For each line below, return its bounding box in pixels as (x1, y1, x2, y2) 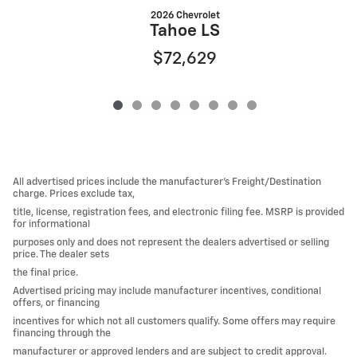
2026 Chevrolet (150, 10, 220, 22)
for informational (13, 219, 90, 230)
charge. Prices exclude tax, (13, 189, 135, 200)
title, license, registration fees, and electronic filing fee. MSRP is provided (13, 207, 344, 218)
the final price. (13, 268, 78, 279)
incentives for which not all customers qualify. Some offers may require (13, 316, 335, 328)
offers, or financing (13, 298, 100, 309)
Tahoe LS (150, 23, 220, 41)
